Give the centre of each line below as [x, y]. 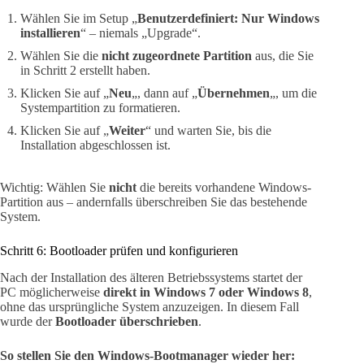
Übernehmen [234, 93]
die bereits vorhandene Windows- [224, 188]
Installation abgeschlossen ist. [95, 145]
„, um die [293, 93]
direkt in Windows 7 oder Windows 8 [206, 292]
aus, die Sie [283, 56]
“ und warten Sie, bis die [208, 131]
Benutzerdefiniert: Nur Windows [228, 19]
